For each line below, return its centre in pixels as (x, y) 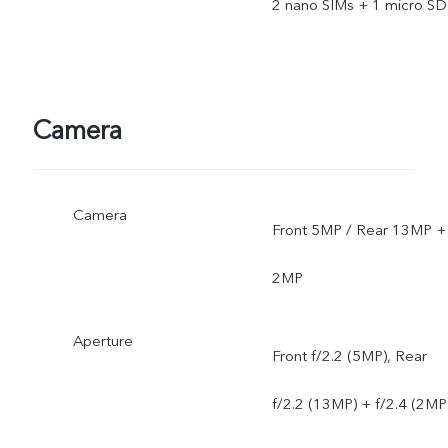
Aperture (102, 341)
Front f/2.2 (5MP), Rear (349, 355)
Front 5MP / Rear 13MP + (358, 230)
